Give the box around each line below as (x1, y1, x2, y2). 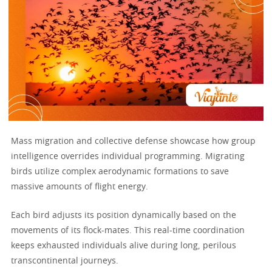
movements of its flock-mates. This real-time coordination (11, 226, 245, 236)
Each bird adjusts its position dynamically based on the (11, 211, 236, 220)
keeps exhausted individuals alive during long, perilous (11, 242, 236, 251)
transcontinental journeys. (11, 257, 118, 266)
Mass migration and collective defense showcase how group (11, 137, 256, 146)
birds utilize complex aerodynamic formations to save (11, 168, 229, 177)
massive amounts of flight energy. (11, 183, 148, 192)
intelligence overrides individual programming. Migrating (11, 152, 245, 161)
